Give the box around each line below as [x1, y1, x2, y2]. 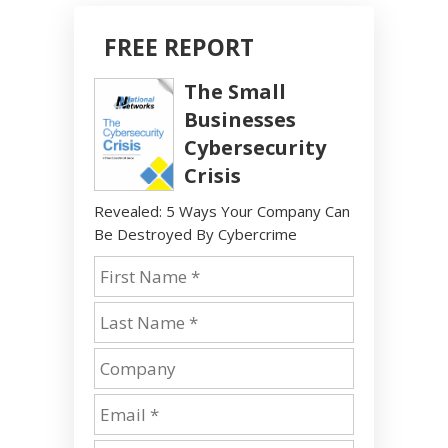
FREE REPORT [104, 31, 254, 64]
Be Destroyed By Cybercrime [94, 224, 297, 245]
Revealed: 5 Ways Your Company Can [94, 201, 350, 222]
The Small [184, 78, 286, 106]
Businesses [184, 106, 296, 134]
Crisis [184, 162, 241, 190]
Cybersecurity [184, 134, 326, 162]
